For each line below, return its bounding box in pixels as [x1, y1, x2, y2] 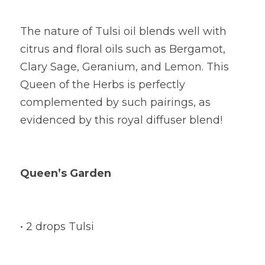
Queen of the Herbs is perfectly [20, 78, 185, 91]
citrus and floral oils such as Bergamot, [20, 43, 225, 56]
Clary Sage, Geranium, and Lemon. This [20, 60, 229, 73]
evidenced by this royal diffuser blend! [20, 114, 222, 127]
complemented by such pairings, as [20, 96, 211, 109]
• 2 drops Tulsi [20, 220, 94, 233]
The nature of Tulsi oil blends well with [20, 25, 227, 38]
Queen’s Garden [20, 167, 111, 180]
